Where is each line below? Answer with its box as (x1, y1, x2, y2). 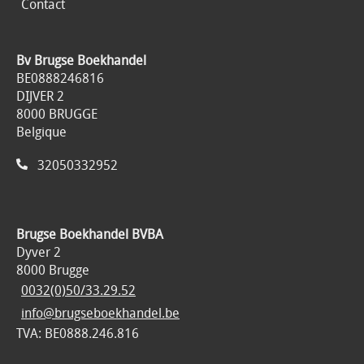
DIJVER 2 (16, 87, 64, 105)
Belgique (16, 123, 67, 141)
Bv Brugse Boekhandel (16, 51, 146, 69)
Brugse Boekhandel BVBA (16, 225, 163, 243)
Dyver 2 (16, 243, 61, 261)
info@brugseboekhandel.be (21, 304, 180, 322)
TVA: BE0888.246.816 (16, 324, 139, 342)
